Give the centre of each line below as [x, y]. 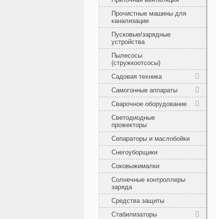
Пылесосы [127, 55]
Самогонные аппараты [144, 90]
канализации [130, 21]
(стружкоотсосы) [136, 63]
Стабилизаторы [134, 214]
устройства [128, 42]
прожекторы [129, 125]
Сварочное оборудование [149, 104]
